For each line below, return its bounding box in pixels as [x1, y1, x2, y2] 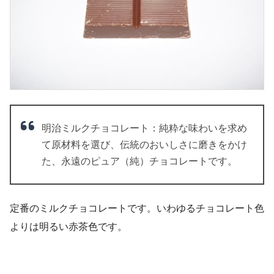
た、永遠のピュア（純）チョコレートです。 [42, 156, 237, 167]
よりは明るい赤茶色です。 [10, 221, 127, 232]
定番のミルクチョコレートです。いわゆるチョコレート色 [10, 203, 264, 214]
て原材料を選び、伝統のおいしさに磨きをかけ [42, 139, 247, 150]
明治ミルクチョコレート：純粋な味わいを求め [42, 123, 247, 134]
